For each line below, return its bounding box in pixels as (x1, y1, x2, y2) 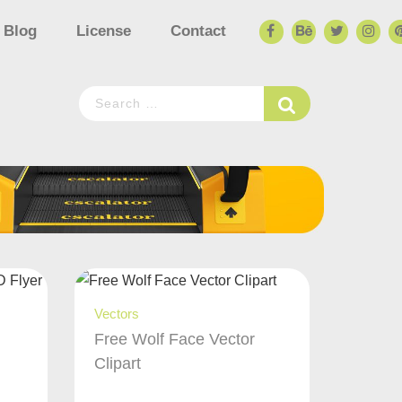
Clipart (94, 354, 142, 372)
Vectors (94, 305, 140, 321)
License (75, 22, 131, 39)
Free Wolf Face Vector (94, 329, 256, 348)
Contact (170, 22, 226, 39)
